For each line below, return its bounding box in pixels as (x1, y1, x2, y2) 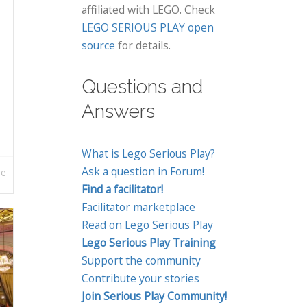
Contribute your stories (81, 271, 199, 286)
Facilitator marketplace (81, 199, 195, 214)
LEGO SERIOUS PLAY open (81, 20, 214, 35)
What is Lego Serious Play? (81, 146, 215, 161)
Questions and (81, 75, 203, 98)
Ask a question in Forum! (81, 164, 204, 179)
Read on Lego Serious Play (81, 217, 213, 232)
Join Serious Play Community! (81, 288, 227, 304)
